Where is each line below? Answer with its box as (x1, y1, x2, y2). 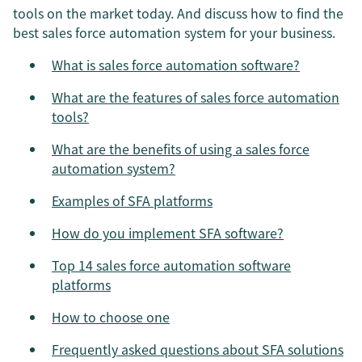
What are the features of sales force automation (52, 87, 339, 107)
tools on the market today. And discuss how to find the (13, 3, 343, 23)
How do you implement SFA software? (52, 223, 284, 242)
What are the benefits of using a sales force (52, 139, 309, 158)
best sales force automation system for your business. (13, 23, 335, 42)
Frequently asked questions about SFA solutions (52, 339, 343, 359)
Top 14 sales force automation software (52, 255, 291, 275)
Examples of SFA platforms (52, 191, 213, 210)
